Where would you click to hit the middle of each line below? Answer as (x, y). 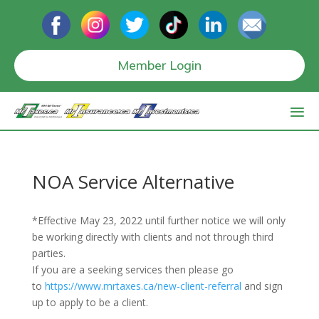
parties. (48, 253)
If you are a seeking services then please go (132, 270)
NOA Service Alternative (133, 182)
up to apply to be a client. (90, 303)
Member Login (159, 65)
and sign (262, 286)
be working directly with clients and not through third (152, 237)
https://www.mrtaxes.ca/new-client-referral (143, 286)
